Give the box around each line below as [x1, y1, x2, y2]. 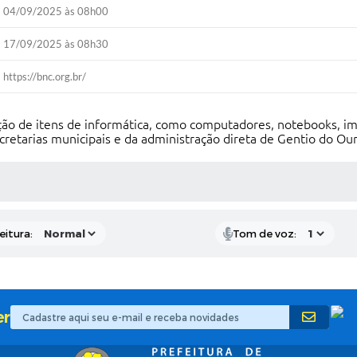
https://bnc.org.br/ [3, 70, 87, 83]
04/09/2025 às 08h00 [3, 5, 109, 18]
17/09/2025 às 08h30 [3, 37, 109, 50]
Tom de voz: [232, 226, 296, 241]
